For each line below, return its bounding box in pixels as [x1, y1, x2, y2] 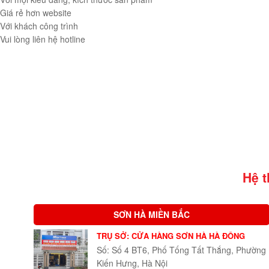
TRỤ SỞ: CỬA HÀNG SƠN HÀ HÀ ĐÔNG [96, 230, 245, 242]
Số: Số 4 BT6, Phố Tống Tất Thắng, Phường [96, 244, 266, 256]
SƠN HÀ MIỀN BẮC [113, 208, 190, 221]
